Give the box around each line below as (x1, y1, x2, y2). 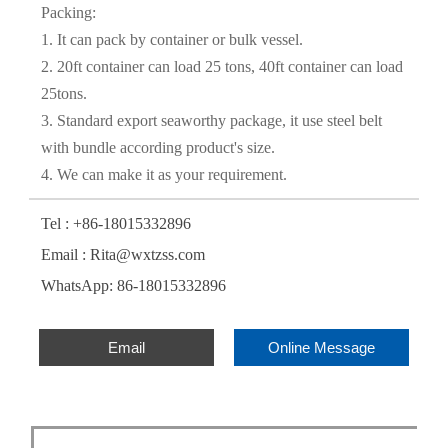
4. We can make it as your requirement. (40, 166, 287, 184)
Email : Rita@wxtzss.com (40, 246, 205, 264)
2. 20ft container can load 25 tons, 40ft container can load (40, 58, 403, 76)
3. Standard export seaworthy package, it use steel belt (40, 112, 382, 130)
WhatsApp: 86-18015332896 (40, 277, 226, 295)
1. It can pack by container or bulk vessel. (40, 31, 303, 49)
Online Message (268, 339, 376, 357)
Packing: (40, 4, 96, 22)
